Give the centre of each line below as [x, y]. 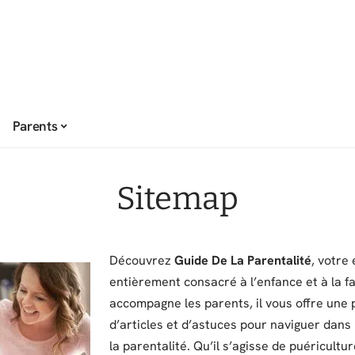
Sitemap [177, 199]
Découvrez [142, 260]
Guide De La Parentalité [243, 260]
